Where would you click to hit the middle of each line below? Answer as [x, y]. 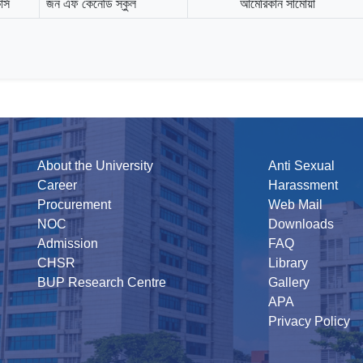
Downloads [301, 224]
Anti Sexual [301, 165]
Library [288, 263]
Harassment [303, 185]
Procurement [74, 204]
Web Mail [295, 204]
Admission [68, 243]
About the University [95, 165]
